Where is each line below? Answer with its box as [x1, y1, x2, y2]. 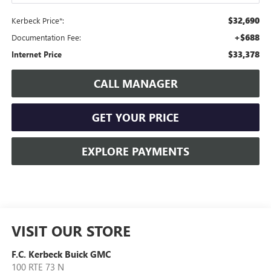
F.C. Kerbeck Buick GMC [11, 247, 111, 260]
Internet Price [11, 48, 62, 59]
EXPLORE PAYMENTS [82, 143, 189, 158]
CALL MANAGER [93, 76, 178, 91]
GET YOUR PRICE [92, 109, 179, 125]
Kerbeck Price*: [11, 15, 64, 25]
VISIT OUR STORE [11, 220, 131, 240]
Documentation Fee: [11, 31, 81, 42]
